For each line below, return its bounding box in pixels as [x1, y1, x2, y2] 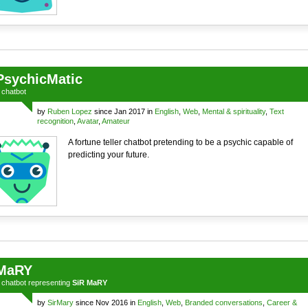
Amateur [101, 117, 130, 125]
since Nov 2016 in [73, 298, 137, 307]
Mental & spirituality [201, 107, 265, 115]
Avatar [76, 117, 98, 125]
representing [25, 278, 72, 287]
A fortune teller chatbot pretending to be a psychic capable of [67, 137, 293, 147]
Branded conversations [184, 298, 263, 307]
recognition [36, 117, 74, 125]
